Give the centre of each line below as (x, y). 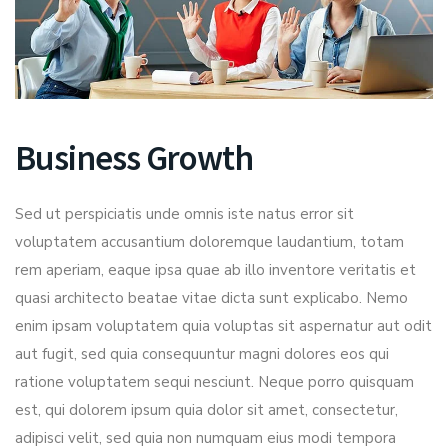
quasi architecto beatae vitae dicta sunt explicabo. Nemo (211, 298)
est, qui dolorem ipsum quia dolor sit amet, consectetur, (206, 410)
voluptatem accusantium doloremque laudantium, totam (209, 242)
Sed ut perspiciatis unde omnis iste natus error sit (184, 214)
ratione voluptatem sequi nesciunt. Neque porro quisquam (214, 382)
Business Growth (134, 158)
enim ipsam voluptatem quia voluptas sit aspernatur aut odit (223, 326)
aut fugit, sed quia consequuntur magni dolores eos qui (202, 354)
